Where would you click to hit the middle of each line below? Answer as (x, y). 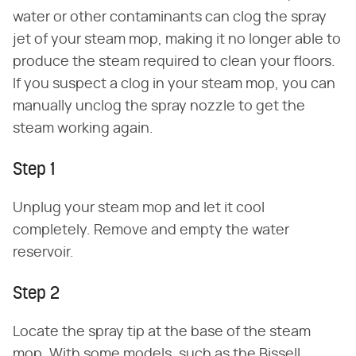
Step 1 (34, 170)
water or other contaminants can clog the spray (170, 17)
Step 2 (36, 294)
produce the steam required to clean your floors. (174, 62)
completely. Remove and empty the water (151, 230)
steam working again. (83, 128)
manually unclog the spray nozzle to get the (159, 106)
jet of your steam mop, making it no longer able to (177, 39)
